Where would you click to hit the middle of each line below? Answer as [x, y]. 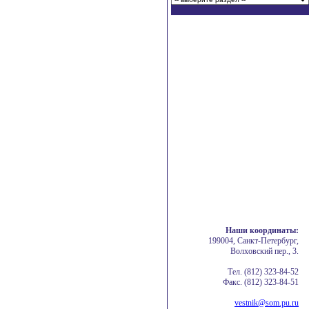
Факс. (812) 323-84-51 [261, 282]
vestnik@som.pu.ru [267, 303]
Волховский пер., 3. [265, 251]
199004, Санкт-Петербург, [253, 241]
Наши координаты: [262, 230]
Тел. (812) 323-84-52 [263, 272]
